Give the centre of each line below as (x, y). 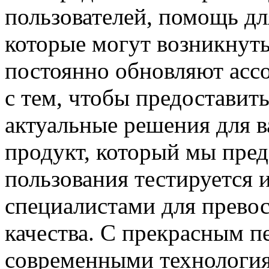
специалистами (83, 205)
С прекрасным (175, 232)
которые (45, 43)
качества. (50, 232)
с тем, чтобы (67, 97)
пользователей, (79, 16)
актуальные (61, 124)
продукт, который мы (110, 151)
